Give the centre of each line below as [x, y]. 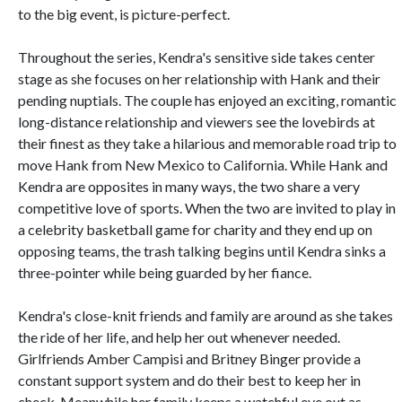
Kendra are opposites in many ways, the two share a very [189, 186]
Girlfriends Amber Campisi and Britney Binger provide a [189, 358]
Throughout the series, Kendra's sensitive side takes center [197, 57]
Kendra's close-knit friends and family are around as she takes [205, 315]
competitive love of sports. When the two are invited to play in [207, 208]
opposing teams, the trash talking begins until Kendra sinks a [202, 251]
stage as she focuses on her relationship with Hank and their [199, 79]
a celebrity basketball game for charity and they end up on [195, 229]
